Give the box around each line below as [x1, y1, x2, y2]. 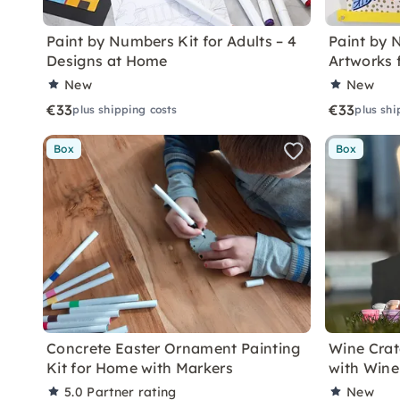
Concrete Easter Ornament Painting [46, 339, 301, 357]
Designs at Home [46, 52, 168, 70]
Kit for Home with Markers [46, 359, 234, 377]
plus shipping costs [72, 103, 178, 116]
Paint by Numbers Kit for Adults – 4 [46, 32, 297, 50]
